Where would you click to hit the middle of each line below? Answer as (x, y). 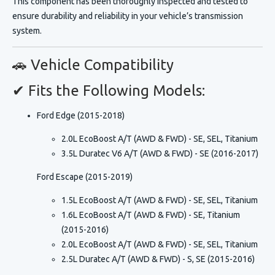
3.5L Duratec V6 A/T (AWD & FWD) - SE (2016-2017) (160, 153)
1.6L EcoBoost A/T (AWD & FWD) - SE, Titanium (151, 215)
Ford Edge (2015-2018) (81, 115)
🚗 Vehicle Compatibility (93, 65)
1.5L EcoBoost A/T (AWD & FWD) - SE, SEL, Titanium (160, 200)
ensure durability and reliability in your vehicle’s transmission (128, 16)
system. (27, 31)
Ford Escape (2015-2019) (85, 177)
